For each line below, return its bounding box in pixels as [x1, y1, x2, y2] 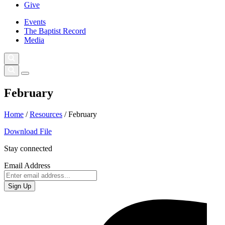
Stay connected [4, 144, 52, 153]
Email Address [4, 161, 50, 170]
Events [24, 18, 46, 27]
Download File [4, 127, 52, 136]
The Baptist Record [24, 27, 86, 36]
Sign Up [8, 182, 31, 190]
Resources [30, 109, 62, 119]
